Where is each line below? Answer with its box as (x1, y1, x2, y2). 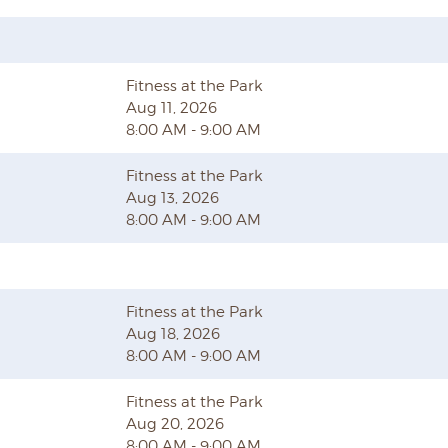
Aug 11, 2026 (126, 99, 217, 117)
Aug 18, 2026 (126, 325, 220, 343)
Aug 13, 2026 (126, 189, 219, 207)
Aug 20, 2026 (126, 415, 224, 433)
